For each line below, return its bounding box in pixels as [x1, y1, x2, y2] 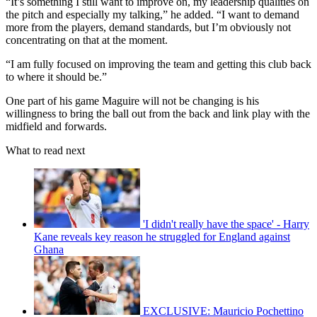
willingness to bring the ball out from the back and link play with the [6, 107, 310, 120]
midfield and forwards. [6, 120, 107, 132]
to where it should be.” [6, 70, 107, 83]
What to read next [6, 144, 85, 156]
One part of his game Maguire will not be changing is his [6, 94, 259, 107]
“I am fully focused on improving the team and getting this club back [6, 57, 311, 70]
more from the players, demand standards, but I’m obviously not [6, 21, 291, 33]
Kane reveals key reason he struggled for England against [34, 230, 290, 243]
